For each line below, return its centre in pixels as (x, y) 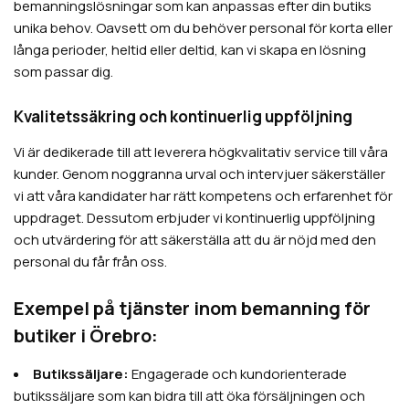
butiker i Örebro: (86, 336)
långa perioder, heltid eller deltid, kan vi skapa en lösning (190, 50)
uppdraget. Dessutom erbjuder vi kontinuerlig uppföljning (194, 218)
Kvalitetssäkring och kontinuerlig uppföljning (183, 117)
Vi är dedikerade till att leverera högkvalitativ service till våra (201, 152)
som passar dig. (63, 72)
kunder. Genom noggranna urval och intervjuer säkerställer (199, 174)
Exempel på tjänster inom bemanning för (192, 309)
